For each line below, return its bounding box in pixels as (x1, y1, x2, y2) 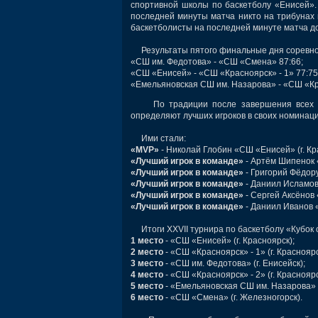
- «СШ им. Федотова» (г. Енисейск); (163, 258, 305, 268)
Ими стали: (131, 133, 186, 143)
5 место (131, 280, 163, 291)
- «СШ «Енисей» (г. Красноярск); (163, 235, 295, 246)
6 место (131, 292, 163, 302)
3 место (131, 258, 163, 268)
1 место (131, 235, 163, 246)
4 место (131, 269, 163, 280)
